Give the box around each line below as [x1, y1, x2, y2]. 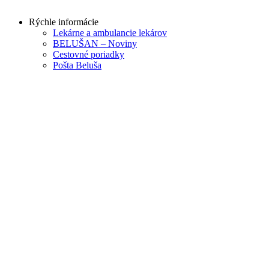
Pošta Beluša [53, 59, 101, 70]
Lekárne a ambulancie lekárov [53, 27, 167, 38]
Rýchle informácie [29, 16, 98, 27]
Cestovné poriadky [53, 49, 124, 59]
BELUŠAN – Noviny [53, 38, 137, 49]
